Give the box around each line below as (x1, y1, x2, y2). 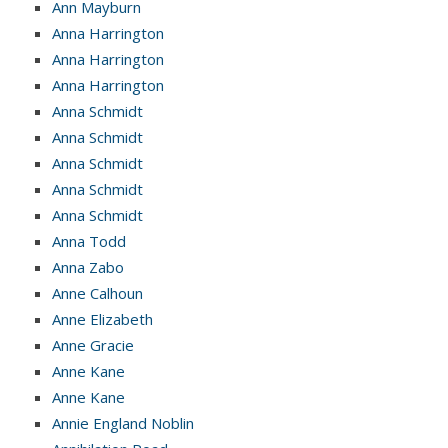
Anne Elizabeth (52, 308, 153, 329)
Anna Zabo (52, 256, 124, 277)
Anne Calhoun (52, 282, 143, 303)
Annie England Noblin (52, 412, 194, 433)
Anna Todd (52, 230, 126, 251)
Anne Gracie (52, 334, 134, 355)
